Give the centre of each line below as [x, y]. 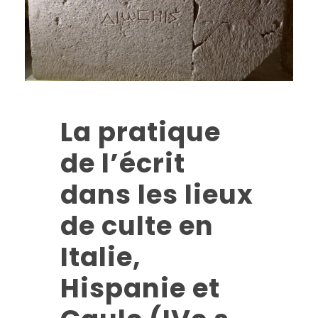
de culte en [137, 226]
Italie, [101, 257]
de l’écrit [123, 164]
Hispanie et [140, 289]
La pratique [141, 132]
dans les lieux [157, 195]
